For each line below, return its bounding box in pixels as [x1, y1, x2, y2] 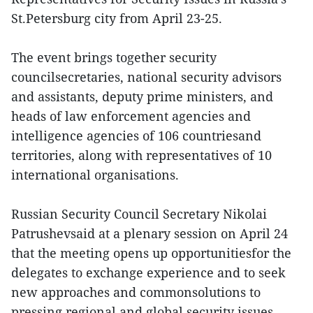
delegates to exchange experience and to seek [11, 263, 286, 281]
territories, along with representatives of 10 [11, 146, 272, 163]
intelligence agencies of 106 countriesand [11, 126, 261, 144]
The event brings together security [11, 48, 217, 66]
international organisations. [11, 166, 179, 183]
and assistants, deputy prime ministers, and [11, 87, 273, 105]
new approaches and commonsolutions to [11, 283, 261, 300]
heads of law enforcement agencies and [11, 107, 251, 124]
